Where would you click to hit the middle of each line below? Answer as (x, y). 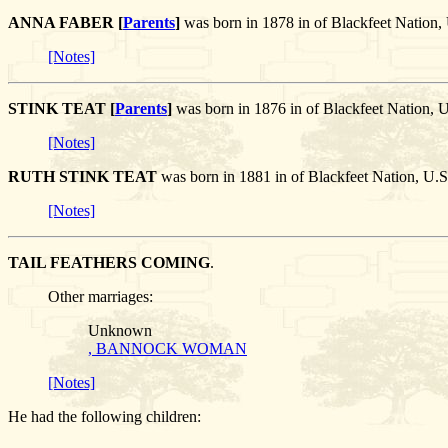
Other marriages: (100, 297)
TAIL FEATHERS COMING (109, 263)
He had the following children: (104, 417)
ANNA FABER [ (65, 23)
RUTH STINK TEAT (82, 177)
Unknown (120, 331)
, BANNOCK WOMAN (167, 349)
